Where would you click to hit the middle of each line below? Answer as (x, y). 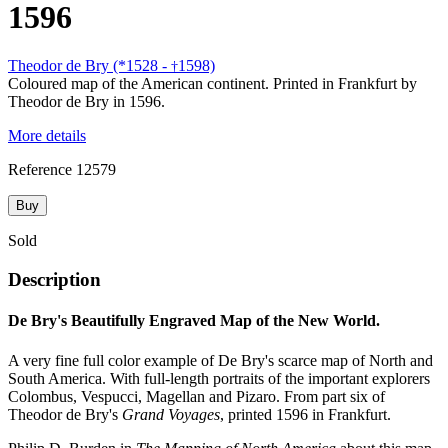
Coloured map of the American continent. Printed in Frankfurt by (212, 84)
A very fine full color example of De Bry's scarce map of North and (220, 360)
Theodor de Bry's (65, 414)
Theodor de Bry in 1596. (86, 102)
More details (47, 136)
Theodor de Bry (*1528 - (89, 66)
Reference (40, 170)
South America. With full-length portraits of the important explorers (219, 378)
